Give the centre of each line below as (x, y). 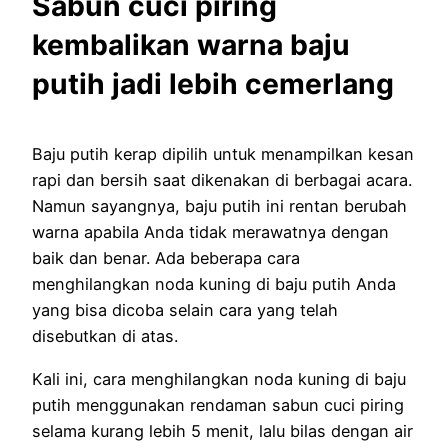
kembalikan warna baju (191, 44)
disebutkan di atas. (105, 336)
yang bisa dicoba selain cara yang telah (185, 310)
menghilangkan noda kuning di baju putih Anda (214, 284)
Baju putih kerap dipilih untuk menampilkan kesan (223, 154)
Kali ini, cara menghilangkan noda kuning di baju (219, 378)
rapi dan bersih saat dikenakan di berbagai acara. (222, 180)
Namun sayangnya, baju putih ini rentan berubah (219, 206)
